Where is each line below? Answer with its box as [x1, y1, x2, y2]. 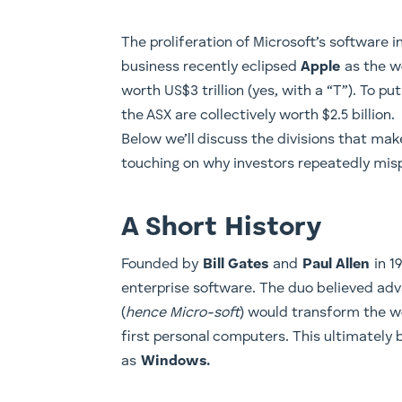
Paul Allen [298, 258, 371, 273]
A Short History [121, 214, 322, 242]
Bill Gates [203, 258, 269, 273]
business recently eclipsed [121, 60, 301, 75]
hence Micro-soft [126, 306, 240, 321]
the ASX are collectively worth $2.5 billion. [121, 109, 396, 124]
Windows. [141, 354, 211, 370]
